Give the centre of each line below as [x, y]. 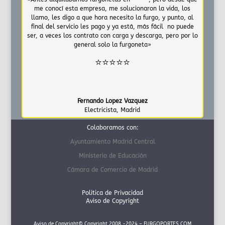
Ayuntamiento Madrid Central [113, 141]
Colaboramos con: [113, 127]
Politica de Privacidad [113, 193]
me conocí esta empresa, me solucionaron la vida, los [113, 8]
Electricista [101, 110]
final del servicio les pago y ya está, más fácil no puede [112, 26]
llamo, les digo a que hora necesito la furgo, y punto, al [113, 17]
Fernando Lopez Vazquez [112, 101]
